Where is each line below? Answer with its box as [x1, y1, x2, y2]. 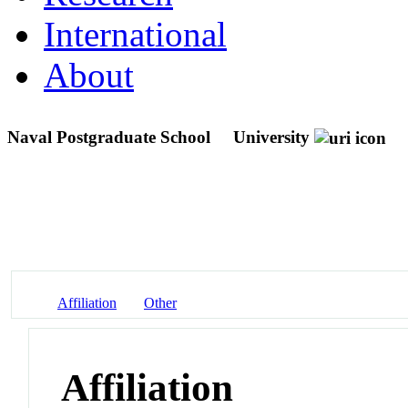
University [233, 127, 310, 147]
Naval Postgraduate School [7, 127, 215, 147]
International [44, 14, 227, 54]
